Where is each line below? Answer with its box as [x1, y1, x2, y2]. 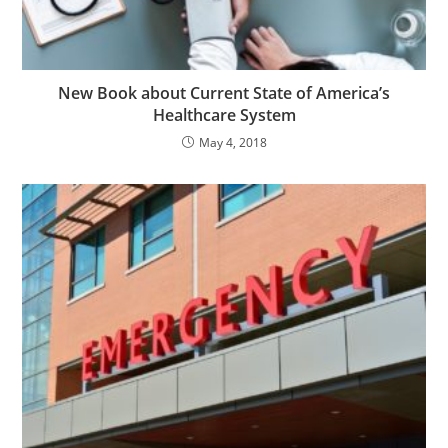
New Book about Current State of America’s [58, 82, 390, 105]
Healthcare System [152, 104, 296, 127]
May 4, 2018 [198, 134, 267, 152]
